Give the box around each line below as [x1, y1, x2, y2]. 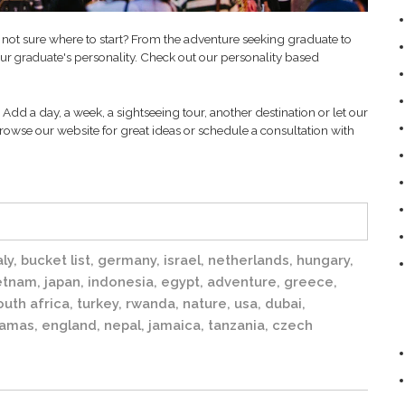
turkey [77, 295, 118, 311]
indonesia [88, 273, 154, 289]
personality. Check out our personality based [71, 49, 319, 64]
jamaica [148, 316, 201, 333]
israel [164, 251, 201, 268]
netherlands [208, 251, 289, 268]
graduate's [14, 50, 71, 64]
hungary [297, 251, 350, 268]
